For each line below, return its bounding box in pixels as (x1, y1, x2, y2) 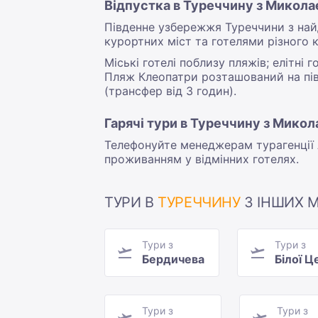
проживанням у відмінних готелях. (104, 152, 299, 167)
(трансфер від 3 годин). (104, 84, 236, 99)
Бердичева (142, 252, 204, 267)
